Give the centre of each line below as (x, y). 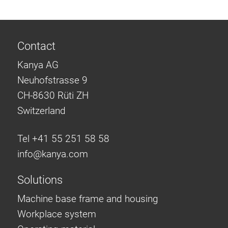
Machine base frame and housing (88, 199)
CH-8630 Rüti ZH (53, 96)
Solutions (40, 180)
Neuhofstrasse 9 (52, 80)
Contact (36, 46)
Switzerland (41, 111)
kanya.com (65, 154)
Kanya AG (38, 65)
